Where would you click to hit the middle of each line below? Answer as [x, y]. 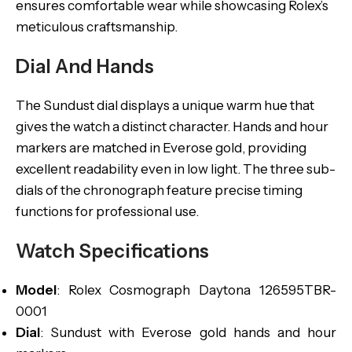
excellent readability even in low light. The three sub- [176, 169]
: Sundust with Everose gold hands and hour [188, 332]
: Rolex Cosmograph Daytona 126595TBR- [196, 290]
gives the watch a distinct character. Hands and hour [172, 126]
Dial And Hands [85, 66]
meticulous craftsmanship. [97, 27]
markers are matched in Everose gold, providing [161, 148]
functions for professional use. [107, 211]
